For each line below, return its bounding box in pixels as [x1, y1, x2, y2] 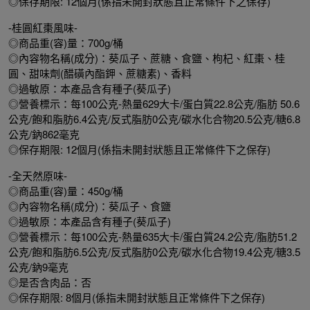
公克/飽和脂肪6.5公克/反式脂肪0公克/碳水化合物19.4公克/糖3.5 [8, 244, 300, 259]
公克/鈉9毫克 [8, 259, 69, 274]
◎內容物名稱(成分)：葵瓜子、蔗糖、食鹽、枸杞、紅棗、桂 [8, 50, 285, 65]
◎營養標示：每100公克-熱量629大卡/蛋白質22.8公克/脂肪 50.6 [8, 95, 300, 111]
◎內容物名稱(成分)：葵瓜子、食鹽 [8, 198, 171, 213]
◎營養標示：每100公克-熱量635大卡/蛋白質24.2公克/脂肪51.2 [8, 228, 297, 244]
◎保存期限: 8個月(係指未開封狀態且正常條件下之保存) [8, 289, 265, 304]
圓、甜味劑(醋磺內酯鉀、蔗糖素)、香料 [8, 65, 192, 80]
